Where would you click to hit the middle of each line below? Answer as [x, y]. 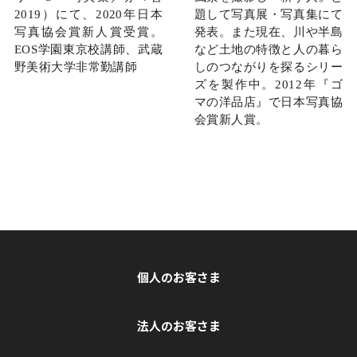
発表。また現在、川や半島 [269, 31]
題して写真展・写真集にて [269, 14]
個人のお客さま [178, 277]
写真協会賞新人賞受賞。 [88, 31]
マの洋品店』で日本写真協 [269, 102]
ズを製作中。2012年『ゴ [269, 84]
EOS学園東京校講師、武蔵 [88, 49]
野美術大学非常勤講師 [76, 67]
